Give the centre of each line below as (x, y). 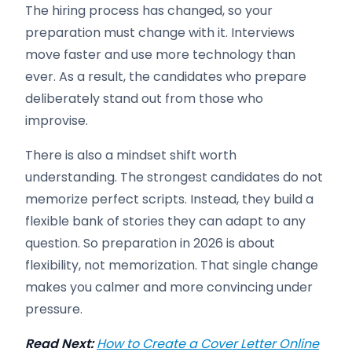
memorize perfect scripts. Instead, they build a (169, 199)
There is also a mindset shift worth (131, 155)
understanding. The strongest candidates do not (174, 177)
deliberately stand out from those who (144, 99)
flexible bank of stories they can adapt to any (165, 221)
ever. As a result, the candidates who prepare (166, 77)
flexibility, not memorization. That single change (172, 265)
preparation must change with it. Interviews (160, 33)
